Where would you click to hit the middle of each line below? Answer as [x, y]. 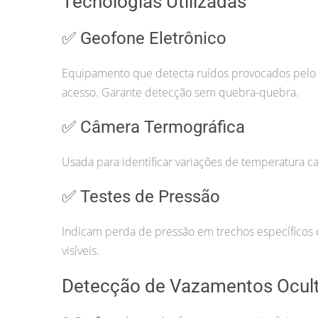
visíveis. [81, 250]
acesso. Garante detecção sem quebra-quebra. [180, 92]
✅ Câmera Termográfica [153, 127]
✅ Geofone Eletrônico [144, 38]
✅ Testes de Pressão [141, 196]
